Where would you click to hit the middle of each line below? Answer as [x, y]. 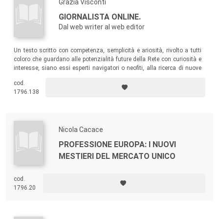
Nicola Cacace [81, 130]
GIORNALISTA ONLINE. [100, 17]
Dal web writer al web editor [102, 27]
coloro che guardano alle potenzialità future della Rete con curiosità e [108, 59]
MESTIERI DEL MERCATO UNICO [117, 156]
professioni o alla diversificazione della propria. [76, 77]
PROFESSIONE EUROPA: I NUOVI [117, 145]
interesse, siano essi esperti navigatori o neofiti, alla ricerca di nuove [108, 68]
